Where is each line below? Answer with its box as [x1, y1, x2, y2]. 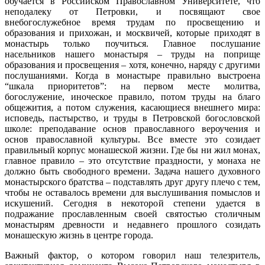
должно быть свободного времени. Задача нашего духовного [5, 166, 260, 176]
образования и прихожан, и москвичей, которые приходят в [5, 27, 260, 38]
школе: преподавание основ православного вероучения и [5, 123, 260, 134]
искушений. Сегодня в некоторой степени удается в [5, 198, 260, 208]
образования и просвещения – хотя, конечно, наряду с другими [5, 59, 260, 70]
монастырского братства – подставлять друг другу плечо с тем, [5, 176, 260, 187]
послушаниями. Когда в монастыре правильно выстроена [5, 70, 260, 80]
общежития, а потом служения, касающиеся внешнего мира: [5, 102, 260, 112]
